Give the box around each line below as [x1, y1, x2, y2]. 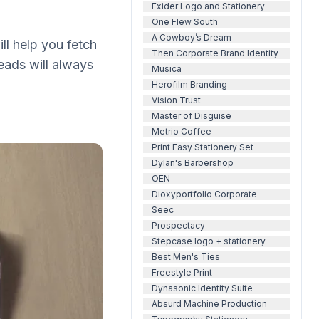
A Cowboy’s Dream [152, 32, 231, 43]
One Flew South [152, 16, 218, 27]
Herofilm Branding [152, 79, 227, 90]
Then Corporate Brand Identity [152, 48, 278, 58]
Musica [152, 63, 182, 74]
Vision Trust [152, 95, 201, 105]
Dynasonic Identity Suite [152, 283, 253, 293]
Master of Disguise [152, 110, 231, 121]
